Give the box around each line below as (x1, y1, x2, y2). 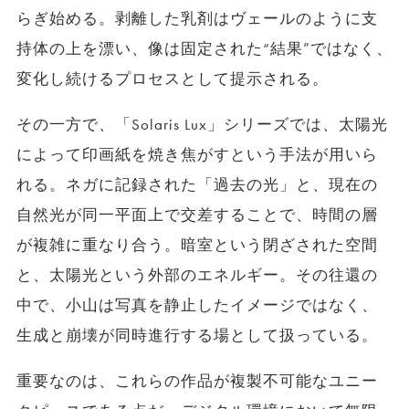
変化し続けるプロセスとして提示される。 (16, 68, 330, 89)
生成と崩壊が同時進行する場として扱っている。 (16, 325, 379, 345)
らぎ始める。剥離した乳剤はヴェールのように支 (16, 8, 379, 28)
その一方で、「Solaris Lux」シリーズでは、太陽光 (16, 114, 389, 134)
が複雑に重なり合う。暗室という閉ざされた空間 (16, 235, 379, 255)
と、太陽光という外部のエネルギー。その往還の (16, 265, 379, 285)
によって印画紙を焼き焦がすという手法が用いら (16, 144, 379, 164)
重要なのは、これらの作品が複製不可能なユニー (16, 371, 379, 391)
